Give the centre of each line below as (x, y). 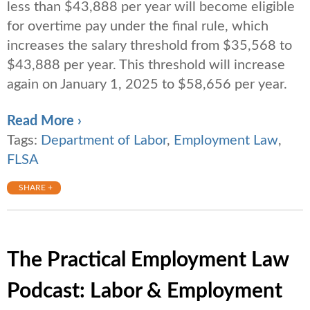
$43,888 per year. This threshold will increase (146, 65)
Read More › (44, 121)
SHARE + (36, 188)
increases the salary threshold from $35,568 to (149, 46)
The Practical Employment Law (148, 261)
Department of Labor (104, 141)
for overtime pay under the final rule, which (138, 27)
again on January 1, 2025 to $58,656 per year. (147, 85)
